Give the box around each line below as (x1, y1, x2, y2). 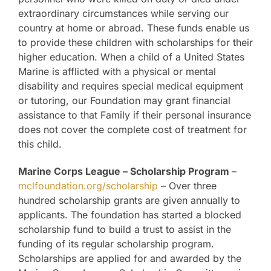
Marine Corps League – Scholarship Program (18, 165, 232, 178)
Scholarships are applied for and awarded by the (18, 252, 241, 265)
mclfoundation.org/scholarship (18, 180, 158, 192)
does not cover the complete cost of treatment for (18, 123, 247, 136)
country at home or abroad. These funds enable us (18, 22, 249, 34)
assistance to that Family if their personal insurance (18, 109, 251, 122)
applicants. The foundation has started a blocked (18, 209, 241, 221)
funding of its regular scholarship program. (18, 238, 214, 250)
